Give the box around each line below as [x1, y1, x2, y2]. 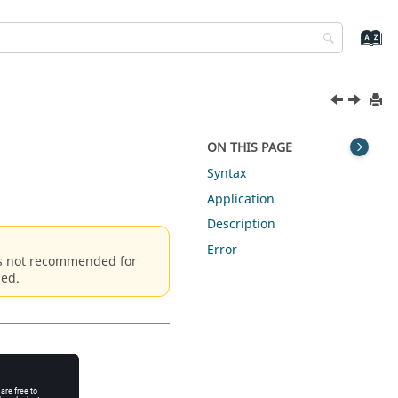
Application [207, 189, 275, 209]
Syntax [207, 163, 247, 183]
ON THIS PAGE [207, 139, 293, 157]
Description [207, 215, 276, 235]
